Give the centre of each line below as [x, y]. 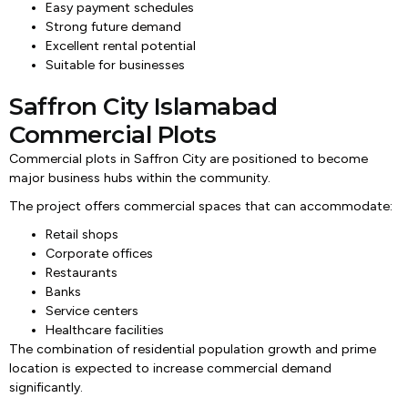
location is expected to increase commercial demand [170, 368]
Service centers [92, 311]
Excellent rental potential [121, 46]
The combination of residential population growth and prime [193, 349]
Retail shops [82, 235]
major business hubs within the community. [140, 178]
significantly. [46, 388]
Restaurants [82, 273]
